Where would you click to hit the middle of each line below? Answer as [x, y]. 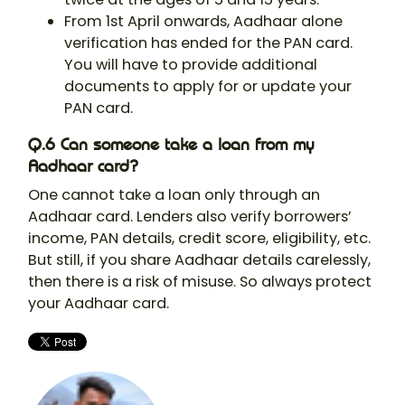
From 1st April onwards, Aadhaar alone [203, 22]
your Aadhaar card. [99, 304]
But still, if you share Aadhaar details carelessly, [199, 260]
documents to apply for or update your [208, 87]
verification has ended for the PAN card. [208, 43]
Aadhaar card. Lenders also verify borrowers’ [190, 217]
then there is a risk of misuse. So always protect [200, 282]
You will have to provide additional [191, 65]
